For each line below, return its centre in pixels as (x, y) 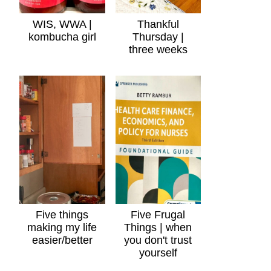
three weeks (158, 49)
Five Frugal (158, 215)
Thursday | (158, 37)
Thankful (158, 24)
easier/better (62, 240)
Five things (62, 215)
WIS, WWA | (62, 24)
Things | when (158, 227)
